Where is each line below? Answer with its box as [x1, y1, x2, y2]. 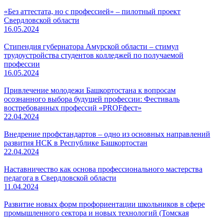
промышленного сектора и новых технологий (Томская [4, 209, 189, 217]
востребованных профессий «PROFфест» [4, 104, 142, 112]
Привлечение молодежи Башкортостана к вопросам [4, 86, 176, 94]
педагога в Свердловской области [4, 174, 116, 182]
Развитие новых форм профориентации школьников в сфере [4, 200, 205, 208]
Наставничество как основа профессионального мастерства [4, 165, 202, 173]
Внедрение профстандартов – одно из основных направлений [4, 130, 210, 138]
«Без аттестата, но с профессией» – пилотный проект [4, 7, 181, 16]
